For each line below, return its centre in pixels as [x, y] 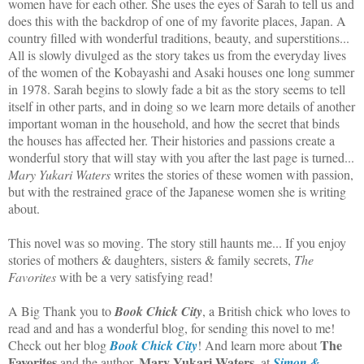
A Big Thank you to [61, 310]
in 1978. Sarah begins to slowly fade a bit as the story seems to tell [177, 89]
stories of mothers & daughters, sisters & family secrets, [151, 259]
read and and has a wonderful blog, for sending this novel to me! [171, 327]
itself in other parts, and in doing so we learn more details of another [182, 106]
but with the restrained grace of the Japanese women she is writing [177, 191]
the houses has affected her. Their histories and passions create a [171, 140]
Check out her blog [59, 344]
